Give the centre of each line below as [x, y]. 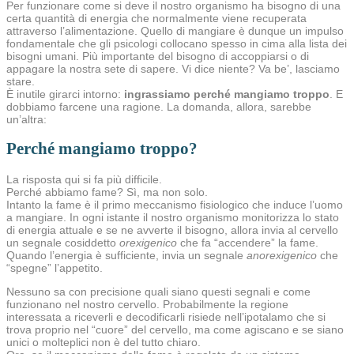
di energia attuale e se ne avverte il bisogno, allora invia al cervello [172, 230]
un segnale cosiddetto [63, 242]
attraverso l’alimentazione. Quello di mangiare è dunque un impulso [175, 31]
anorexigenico [282, 255]
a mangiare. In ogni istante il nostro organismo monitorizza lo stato [173, 217]
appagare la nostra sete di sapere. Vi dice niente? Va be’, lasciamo [173, 69]
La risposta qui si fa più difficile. [84, 179]
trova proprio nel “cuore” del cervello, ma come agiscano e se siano [175, 329]
